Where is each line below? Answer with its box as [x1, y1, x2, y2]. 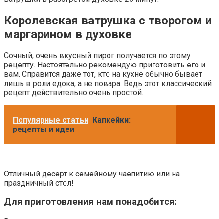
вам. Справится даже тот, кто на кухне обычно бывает [4, 69, 202, 79]
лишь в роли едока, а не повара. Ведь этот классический [4, 78, 212, 88]
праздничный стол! [4, 178, 74, 188]
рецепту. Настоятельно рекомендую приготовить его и [4, 60, 205, 69]
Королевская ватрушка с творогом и [4, 13, 212, 27]
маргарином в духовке [4, 27, 131, 41]
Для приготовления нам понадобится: [4, 197, 177, 208]
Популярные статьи [13, 115, 88, 125]
